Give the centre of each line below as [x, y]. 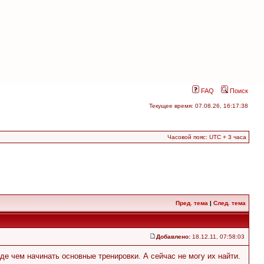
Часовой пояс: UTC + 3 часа [207, 137]
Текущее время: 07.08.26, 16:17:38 [199, 106]
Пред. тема [192, 203]
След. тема [230, 203]
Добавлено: [173, 237]
